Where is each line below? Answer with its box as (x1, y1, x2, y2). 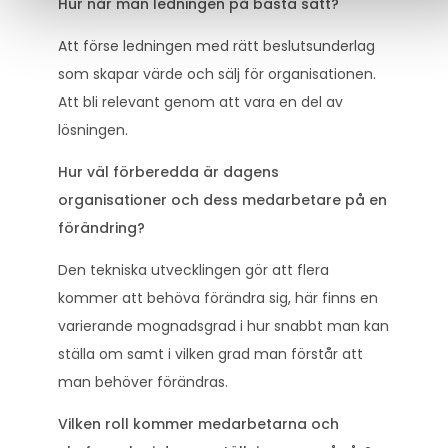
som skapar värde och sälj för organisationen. (58, 63, 376, 84)
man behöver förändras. (58, 371, 228, 392)
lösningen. (58, 119, 128, 140)
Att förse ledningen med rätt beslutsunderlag (58, 35, 375, 56)
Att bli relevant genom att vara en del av (58, 91, 343, 112)
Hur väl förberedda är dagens (58, 161, 279, 182)
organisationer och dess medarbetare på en (58, 189, 387, 210)
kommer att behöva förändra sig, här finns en (58, 287, 378, 308)
